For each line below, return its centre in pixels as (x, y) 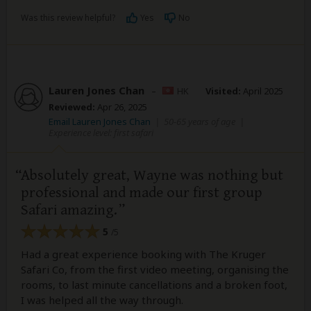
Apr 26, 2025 (121, 107)
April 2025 (262, 91)
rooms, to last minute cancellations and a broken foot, (154, 284)
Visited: (223, 91)
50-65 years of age (200, 122)
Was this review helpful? (68, 18)
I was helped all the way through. (102, 300)
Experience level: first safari (101, 133)
